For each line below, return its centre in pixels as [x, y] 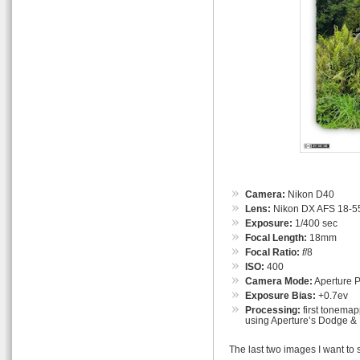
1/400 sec [315, 223]
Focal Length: [276, 237]
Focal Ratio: [272, 252]
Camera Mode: [279, 281]
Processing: [273, 310]
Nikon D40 [310, 194]
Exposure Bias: [280, 295]
